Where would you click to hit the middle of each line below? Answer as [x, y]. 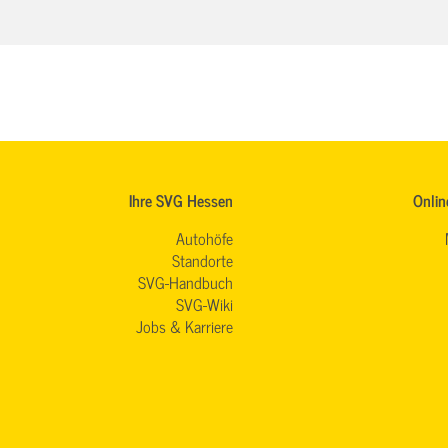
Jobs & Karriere [184, 326]
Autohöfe [204, 238]
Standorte [202, 260]
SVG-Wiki [204, 304]
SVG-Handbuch [185, 282]
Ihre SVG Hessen [181, 200]
